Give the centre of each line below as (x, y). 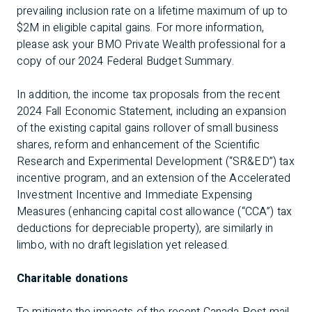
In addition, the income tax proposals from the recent (148, 95)
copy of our (47, 61)
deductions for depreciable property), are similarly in (145, 228)
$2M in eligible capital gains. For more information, (140, 28)
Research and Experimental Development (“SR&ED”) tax (156, 162)
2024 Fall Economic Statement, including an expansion (151, 111)
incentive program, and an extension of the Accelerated (154, 178)
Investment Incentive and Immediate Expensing (135, 195)
